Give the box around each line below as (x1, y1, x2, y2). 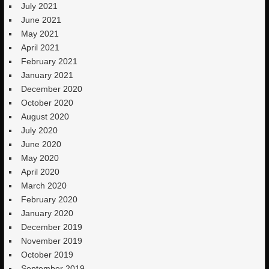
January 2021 (21, 70, 74, 80)
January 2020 (21, 208, 74, 218)
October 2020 (21, 98, 74, 107)
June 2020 (21, 139, 62, 149)
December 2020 (21, 84, 83, 94)
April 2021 (21, 43, 60, 52)
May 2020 (21, 153, 59, 163)
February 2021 (21, 56, 78, 66)
